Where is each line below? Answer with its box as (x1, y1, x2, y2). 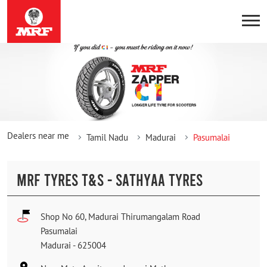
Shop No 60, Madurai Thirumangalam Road (41, 210, 200, 222)
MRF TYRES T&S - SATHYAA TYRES (17, 169, 203, 190)
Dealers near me (7, 129, 69, 141)
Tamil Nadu (86, 131, 128, 143)
